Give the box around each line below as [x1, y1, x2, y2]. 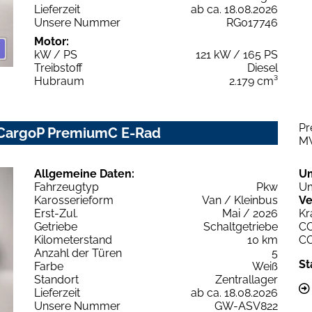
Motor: [34, 35, 69, 49]
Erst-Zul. [34, 207, 78, 221]
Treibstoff [34, 61, 82, 75]
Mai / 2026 [222, 207, 278, 221]
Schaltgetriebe [203, 220, 278, 234]
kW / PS [34, 48, 77, 62]
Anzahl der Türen [34, 247, 122, 260]
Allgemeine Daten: [34, 167, 134, 181]
